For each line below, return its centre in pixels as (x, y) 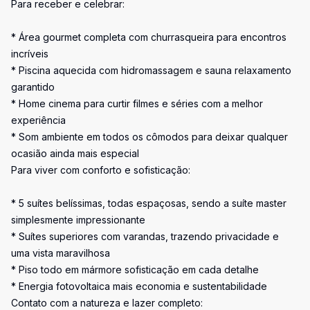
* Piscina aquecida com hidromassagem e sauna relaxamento (151, 70)
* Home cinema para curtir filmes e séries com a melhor (137, 103)
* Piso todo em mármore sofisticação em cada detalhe (135, 270)
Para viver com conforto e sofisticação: (101, 170)
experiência (38, 120)
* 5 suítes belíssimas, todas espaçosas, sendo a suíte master (149, 203)
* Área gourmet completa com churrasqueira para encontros (149, 37)
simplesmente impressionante (78, 220)
